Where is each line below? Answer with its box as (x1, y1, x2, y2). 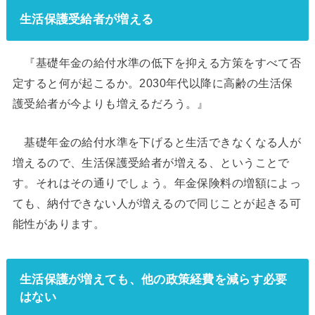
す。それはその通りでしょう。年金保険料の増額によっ (12, 176, 302, 190)
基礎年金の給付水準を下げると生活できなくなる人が (12, 136, 302, 149)
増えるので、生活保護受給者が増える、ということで (12, 156, 290, 169)
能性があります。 (12, 217, 105, 231)
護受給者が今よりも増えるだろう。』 (12, 97, 209, 110)
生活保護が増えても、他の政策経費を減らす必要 (19, 272, 288, 287)
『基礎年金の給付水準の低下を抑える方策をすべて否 (12, 56, 302, 70)
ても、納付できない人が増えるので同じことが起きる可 (12, 197, 302, 210)
